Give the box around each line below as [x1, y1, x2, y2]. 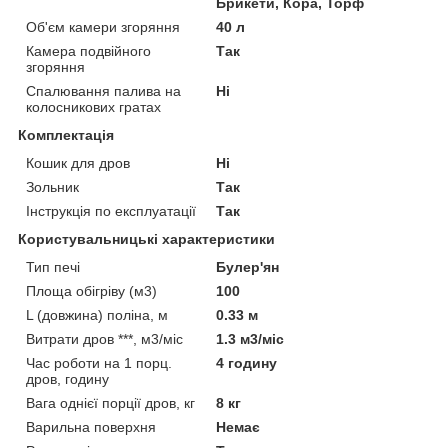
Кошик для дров [26, 154, 130, 171]
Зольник [26, 178, 79, 195]
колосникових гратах [26, 98, 161, 115]
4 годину [216, 354, 278, 371]
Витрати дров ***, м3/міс [26, 330, 183, 347]
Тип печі [26, 258, 80, 275]
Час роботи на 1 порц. [26, 354, 172, 371]
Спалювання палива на [26, 82, 181, 99]
